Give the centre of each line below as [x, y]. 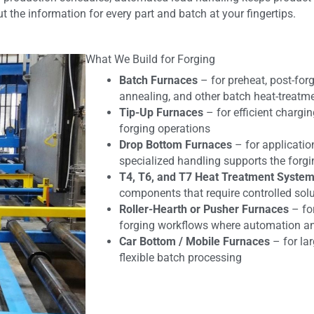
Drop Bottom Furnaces [176, 144]
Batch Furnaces [158, 80]
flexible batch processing [180, 257]
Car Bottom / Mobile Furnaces [194, 241]
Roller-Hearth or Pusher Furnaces [204, 209]
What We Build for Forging [150, 59]
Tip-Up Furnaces [161, 112]
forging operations [165, 128]
